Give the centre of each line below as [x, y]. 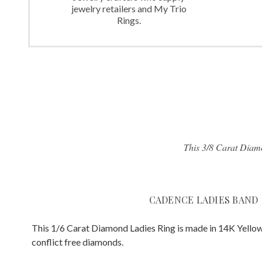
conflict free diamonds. [77, 242]
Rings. [129, 20]
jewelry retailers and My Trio [129, 8]
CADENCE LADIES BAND [204, 199]
